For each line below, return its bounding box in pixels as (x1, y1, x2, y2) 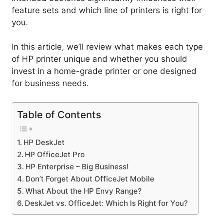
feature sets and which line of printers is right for (12, 5, 202, 15)
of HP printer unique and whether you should (12, 54, 187, 64)
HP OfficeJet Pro (25, 149, 85, 159)
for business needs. (12, 78, 89, 89)
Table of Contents (17, 108, 101, 121)
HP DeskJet (23, 137, 65, 147)
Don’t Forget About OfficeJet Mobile (25, 174, 155, 183)
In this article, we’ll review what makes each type (12, 42, 203, 52)
